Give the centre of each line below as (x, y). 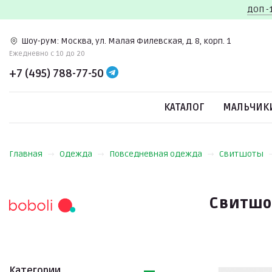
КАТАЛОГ (184, 107)
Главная (26, 154)
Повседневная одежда (156, 154)
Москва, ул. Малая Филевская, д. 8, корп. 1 (146, 41)
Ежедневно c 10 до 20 (47, 53)
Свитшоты (241, 154)
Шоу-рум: (40, 41)
